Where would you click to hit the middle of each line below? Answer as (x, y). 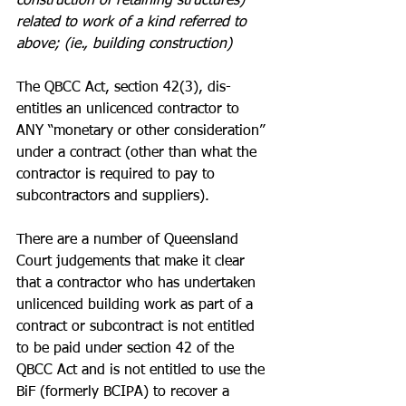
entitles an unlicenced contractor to (130, 110)
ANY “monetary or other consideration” (143, 131)
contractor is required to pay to (118, 175)
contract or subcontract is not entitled (138, 327)
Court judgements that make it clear (133, 262)
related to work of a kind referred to (134, 23)
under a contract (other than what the (139, 153)
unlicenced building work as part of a (137, 305)
